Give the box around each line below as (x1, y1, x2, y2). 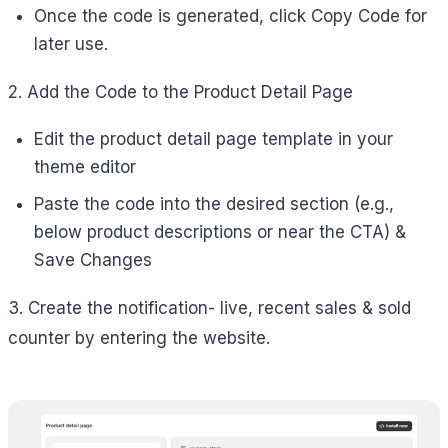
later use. (33, 33, 108, 54)
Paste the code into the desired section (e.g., (33, 193, 394, 214)
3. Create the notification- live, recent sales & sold (8, 297, 411, 318)
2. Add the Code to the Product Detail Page (8, 81, 353, 102)
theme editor (33, 157, 136, 178)
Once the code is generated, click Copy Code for (33, 5, 427, 26)
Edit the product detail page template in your (33, 129, 393, 150)
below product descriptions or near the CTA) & (33, 221, 406, 242)
